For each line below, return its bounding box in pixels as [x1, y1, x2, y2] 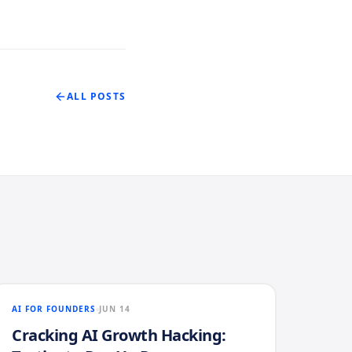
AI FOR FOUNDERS [12, 303, 97, 314]
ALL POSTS [67, 90, 126, 103]
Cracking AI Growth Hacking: [12, 324, 226, 346]
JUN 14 [99, 303, 131, 314]
